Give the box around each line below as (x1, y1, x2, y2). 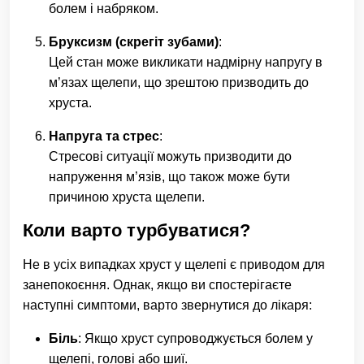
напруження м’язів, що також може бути (49, 170, 290, 184)
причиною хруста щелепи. (49, 190, 205, 204)
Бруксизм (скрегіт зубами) (49, 35, 219, 49)
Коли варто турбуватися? (23, 220, 250, 240)
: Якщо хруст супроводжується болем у (78, 331, 313, 345)
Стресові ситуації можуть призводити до (49, 149, 292, 163)
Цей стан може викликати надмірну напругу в (49, 55, 323, 69)
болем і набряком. (49, 2, 158, 15)
